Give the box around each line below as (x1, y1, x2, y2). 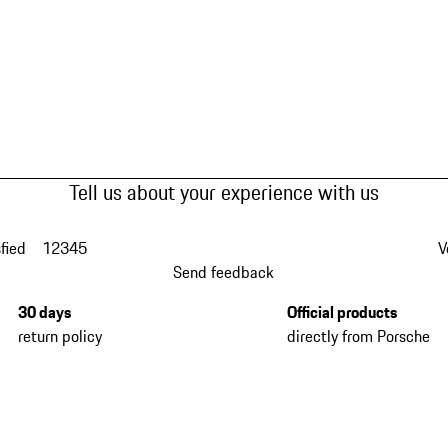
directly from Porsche (286, 324, 430, 349)
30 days (18, 300, 72, 325)
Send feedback (173, 260, 275, 285)
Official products (286, 300, 397, 325)
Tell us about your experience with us (68, 177, 379, 209)
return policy (18, 324, 103, 349)
